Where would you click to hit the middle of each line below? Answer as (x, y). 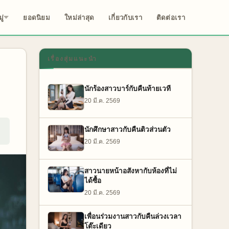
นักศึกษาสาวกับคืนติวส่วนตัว (128, 130)
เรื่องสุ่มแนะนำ (72, 59)
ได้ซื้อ (93, 180)
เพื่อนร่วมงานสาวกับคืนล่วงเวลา (133, 217)
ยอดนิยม (37, 17)
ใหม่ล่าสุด (79, 17)
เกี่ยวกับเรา (125, 17)
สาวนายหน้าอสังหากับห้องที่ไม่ (131, 171)
